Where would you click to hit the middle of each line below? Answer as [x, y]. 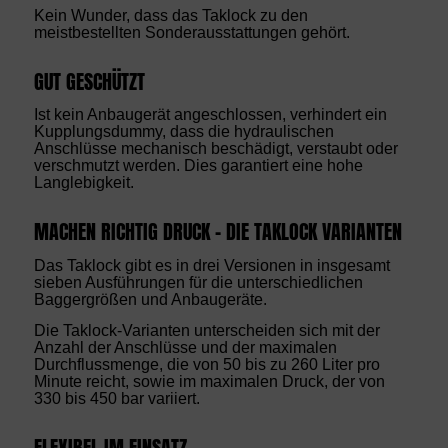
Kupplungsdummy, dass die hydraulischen [183, 132]
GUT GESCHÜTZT [89, 81]
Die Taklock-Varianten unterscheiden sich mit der [206, 330]
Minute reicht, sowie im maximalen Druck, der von [209, 381]
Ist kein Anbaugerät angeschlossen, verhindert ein [210, 115]
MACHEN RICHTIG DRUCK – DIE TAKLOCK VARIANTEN [217, 232]
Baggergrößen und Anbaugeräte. [150, 299]
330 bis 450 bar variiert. [116, 398]
